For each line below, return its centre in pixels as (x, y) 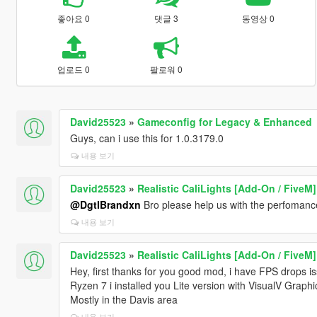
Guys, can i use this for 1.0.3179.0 (146, 138)
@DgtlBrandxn (105, 204)
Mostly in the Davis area (123, 299)
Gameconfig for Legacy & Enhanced (224, 121)
